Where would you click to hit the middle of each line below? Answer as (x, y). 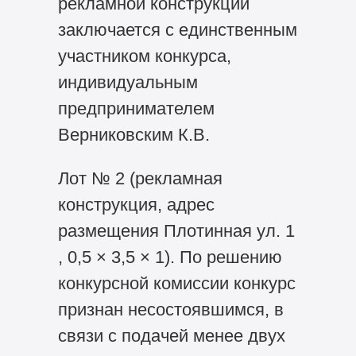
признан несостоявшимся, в (170, 310)
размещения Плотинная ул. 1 (176, 231)
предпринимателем (136, 109)
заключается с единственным (177, 30)
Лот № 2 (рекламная (140, 179)
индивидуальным (128, 83)
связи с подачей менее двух (171, 336)
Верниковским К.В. (133, 135)
